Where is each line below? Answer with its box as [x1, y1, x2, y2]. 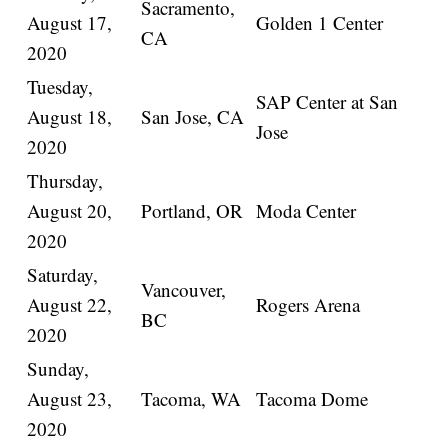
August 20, [27, 198, 113, 224]
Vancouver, [141, 277, 227, 303]
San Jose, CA [141, 104, 245, 130]
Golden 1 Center [256, 10, 384, 36]
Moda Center [256, 198, 357, 224]
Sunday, [27, 356, 90, 382]
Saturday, [27, 262, 99, 288]
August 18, [27, 104, 113, 130]
